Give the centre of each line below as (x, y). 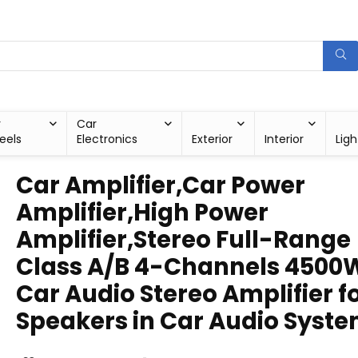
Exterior (213, 139)
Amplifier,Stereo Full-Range (183, 240)
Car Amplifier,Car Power (161, 185)
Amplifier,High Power (142, 213)
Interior (284, 139)
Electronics (107, 139)
